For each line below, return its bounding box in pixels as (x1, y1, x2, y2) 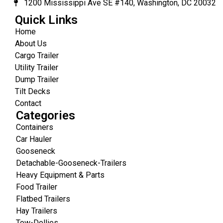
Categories (16, 108, 75, 122)
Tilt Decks (15, 86, 50, 96)
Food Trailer (16, 182, 57, 192)
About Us (15, 38, 47, 48)
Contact (15, 98, 41, 108)
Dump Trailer (15, 74, 59, 84)
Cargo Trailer (15, 50, 59, 60)
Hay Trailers (16, 206, 57, 216)
